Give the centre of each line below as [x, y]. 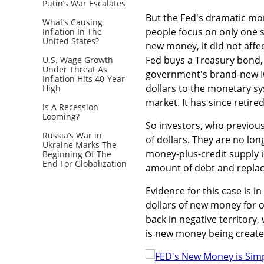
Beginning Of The [77, 154]
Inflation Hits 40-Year [84, 78]
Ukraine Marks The [80, 144]
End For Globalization [85, 163]
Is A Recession [70, 107]
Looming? [61, 116]
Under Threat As [75, 69]
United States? [71, 41]
